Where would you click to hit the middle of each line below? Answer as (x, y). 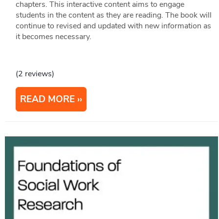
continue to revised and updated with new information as (113, 26)
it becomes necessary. (53, 36)
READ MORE (47, 99)
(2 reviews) (35, 74)
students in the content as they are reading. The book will (113, 15)
